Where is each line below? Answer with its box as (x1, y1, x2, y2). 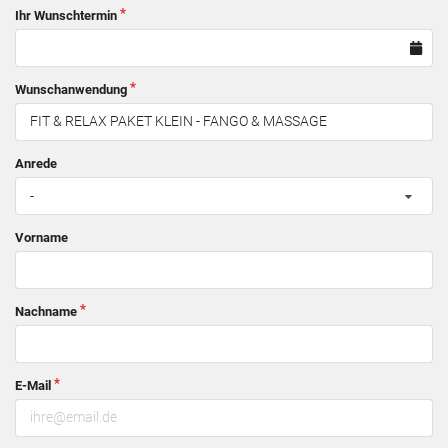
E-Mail (15, 377, 51, 393)
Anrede (15, 155, 57, 171)
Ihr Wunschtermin (15, 7, 117, 23)
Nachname (15, 303, 77, 319)
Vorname (15, 229, 68, 245)
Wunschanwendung (15, 81, 127, 97)
